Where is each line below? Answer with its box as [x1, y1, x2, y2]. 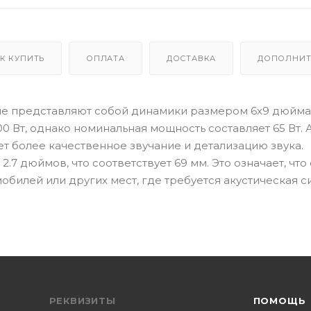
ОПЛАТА [86, 53, 125, 63]
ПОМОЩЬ [253, 295, 306, 306]
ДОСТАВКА [166, 53, 217, 63]
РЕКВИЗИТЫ [49, 295, 116, 306]
